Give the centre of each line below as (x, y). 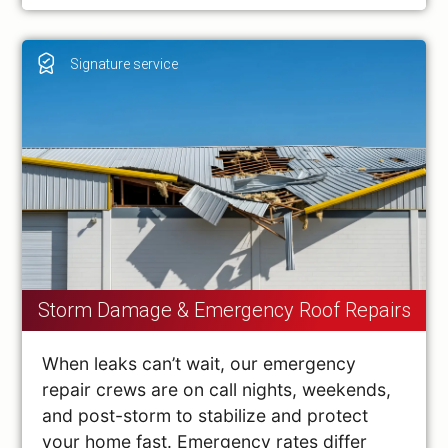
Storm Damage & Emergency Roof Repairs (224, 310)
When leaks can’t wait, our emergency (199, 363)
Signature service (124, 63)
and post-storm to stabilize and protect (205, 415)
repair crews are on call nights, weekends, (217, 389)
